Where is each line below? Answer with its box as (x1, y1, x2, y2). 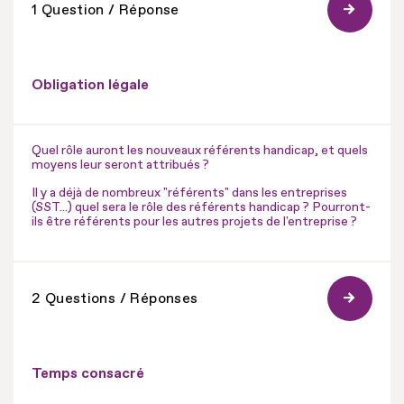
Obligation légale (32, 75, 149, 94)
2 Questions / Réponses (32, 289, 198, 308)
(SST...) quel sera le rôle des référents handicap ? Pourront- (32, 198, 371, 215)
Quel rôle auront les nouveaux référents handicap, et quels (32, 142, 368, 158)
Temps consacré (32, 363, 144, 382)
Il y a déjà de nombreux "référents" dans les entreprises (32, 184, 347, 200)
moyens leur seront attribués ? (32, 156, 209, 172)
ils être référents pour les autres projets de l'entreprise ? (32, 213, 357, 229)
